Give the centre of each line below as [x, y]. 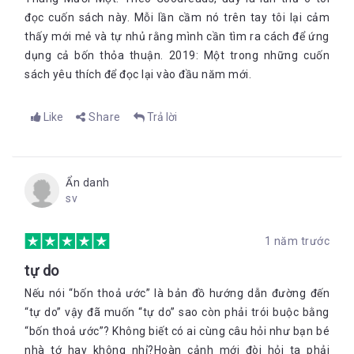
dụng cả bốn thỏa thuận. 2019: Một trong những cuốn [177, 55]
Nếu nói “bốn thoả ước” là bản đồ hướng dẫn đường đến [177, 293]
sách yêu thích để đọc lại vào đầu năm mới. [138, 74]
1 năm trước [297, 241]
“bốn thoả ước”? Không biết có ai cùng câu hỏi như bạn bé [177, 331]
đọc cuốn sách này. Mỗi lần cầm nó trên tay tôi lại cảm [177, 17]
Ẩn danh [88, 183]
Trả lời [162, 117]
